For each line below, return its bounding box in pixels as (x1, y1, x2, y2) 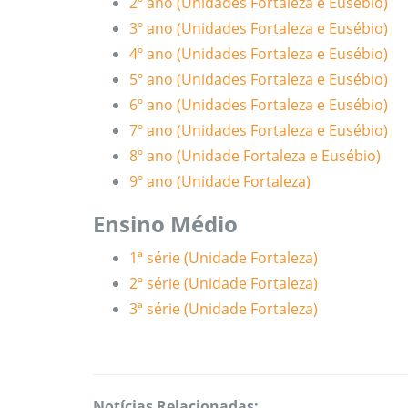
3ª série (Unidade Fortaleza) (129, 299, 318, 319)
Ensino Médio (93, 209, 238, 239)
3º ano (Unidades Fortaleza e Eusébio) (129, 18, 388, 38)
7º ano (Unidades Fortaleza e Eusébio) (129, 120, 388, 140)
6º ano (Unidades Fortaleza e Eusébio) (129, 95, 388, 115)
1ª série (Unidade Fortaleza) (129, 248, 318, 268)
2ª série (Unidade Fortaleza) (129, 273, 318, 293)
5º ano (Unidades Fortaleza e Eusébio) (129, 69, 388, 89)
